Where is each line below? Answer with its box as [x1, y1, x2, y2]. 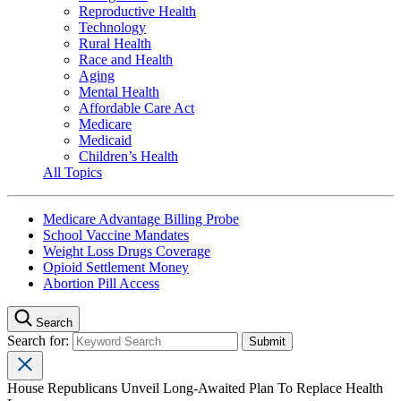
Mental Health [79, 83, 159, 99]
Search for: [7, 332, 73, 348]
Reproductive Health [79, 3, 196, 19]
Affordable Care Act [79, 99, 194, 115]
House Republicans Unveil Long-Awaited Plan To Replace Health [7, 380, 383, 396]
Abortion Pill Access [43, 275, 159, 291]
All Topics [43, 164, 102, 180]
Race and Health [79, 51, 173, 67]
